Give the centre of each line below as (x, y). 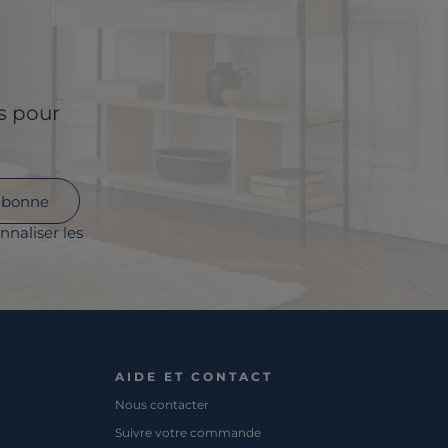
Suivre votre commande (188, 433)
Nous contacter (162, 405)
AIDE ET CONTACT (194, 377)
